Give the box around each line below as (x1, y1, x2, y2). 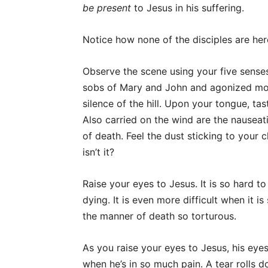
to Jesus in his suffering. (131, 2, 244, 14)
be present (83, 2, 131, 14)
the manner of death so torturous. (83, 210, 236, 222)
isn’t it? (83, 146, 114, 158)
